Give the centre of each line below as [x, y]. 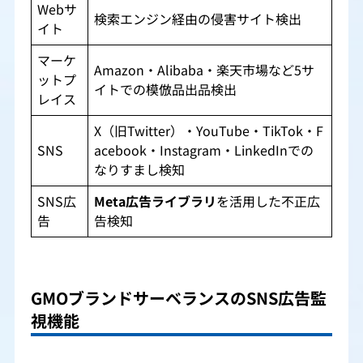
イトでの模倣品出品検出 [165, 90]
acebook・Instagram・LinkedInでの [204, 151]
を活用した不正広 [268, 202]
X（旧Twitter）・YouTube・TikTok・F [209, 132]
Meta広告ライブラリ [155, 202]
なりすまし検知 [139, 171]
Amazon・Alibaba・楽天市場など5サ [204, 71]
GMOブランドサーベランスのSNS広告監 [179, 298]
